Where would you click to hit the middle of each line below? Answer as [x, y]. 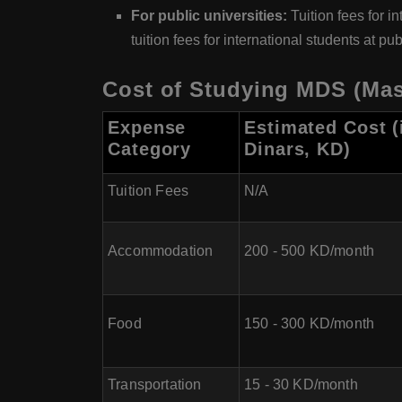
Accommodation [161, 251]
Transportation [155, 385]
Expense [147, 127]
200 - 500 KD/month [310, 251]
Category [150, 149]
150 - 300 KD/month [310, 323]
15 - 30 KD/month [301, 385]
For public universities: [211, 16]
